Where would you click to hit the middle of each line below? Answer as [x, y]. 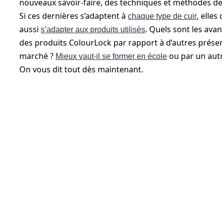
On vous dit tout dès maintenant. [83, 69]
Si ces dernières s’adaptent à [74, 16]
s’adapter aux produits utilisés [93, 29]
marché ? [38, 56]
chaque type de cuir [163, 16]
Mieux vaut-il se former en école [111, 56]
